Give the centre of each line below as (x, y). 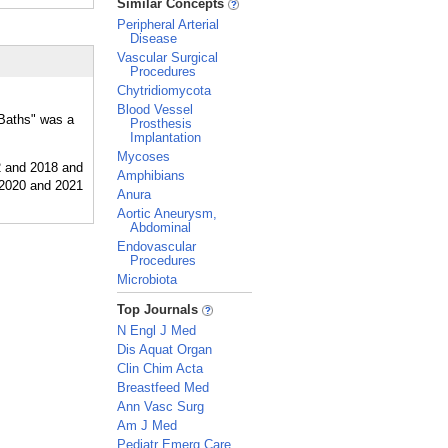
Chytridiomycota (164, 90)
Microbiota (147, 279)
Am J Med (147, 425)
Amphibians (151, 175)
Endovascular (156, 246)
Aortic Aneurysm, (167, 213)
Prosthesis (161, 123)
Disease (153, 38)
